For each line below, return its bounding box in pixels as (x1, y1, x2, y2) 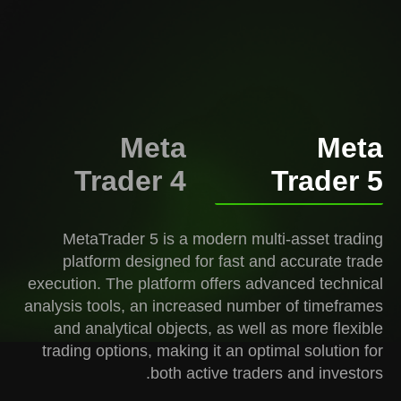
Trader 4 (74, 165, 186, 197)
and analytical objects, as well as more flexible (54, 320, 383, 337)
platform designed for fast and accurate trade (63, 252, 383, 270)
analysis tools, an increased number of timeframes (24, 297, 383, 315)
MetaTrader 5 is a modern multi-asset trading (63, 230, 383, 248)
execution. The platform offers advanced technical (28, 275, 383, 293)
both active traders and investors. (150, 364, 383, 382)
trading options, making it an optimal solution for (42, 342, 383, 360)
